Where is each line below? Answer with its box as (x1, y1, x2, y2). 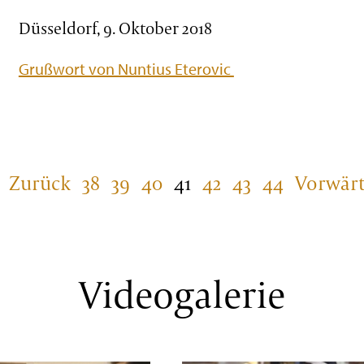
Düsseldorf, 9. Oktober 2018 (18, 17, 212, 40)
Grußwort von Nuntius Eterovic (18, 58, 234, 80)
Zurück (9, 169, 71, 196)
